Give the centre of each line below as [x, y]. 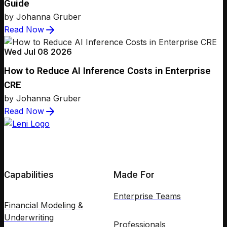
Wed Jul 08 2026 [38, 51]
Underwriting [29, 218]
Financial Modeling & [44, 205]
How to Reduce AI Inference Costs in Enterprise [107, 71]
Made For [134, 175]
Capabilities [29, 175]
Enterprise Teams [147, 196]
